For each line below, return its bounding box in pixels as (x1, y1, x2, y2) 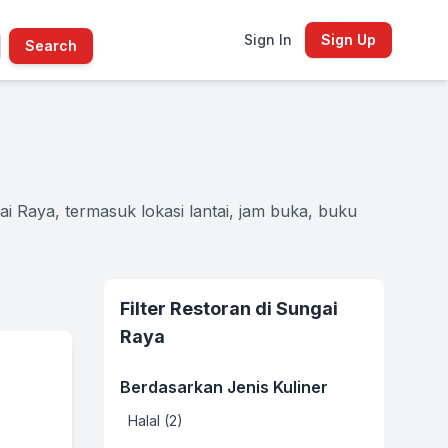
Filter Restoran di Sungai (120, 298, 338, 319)
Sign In (243, 31, 292, 48)
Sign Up (320, 31, 376, 48)
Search (24, 37, 77, 54)
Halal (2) (128, 412, 183, 429)
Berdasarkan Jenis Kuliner (120, 377, 328, 397)
